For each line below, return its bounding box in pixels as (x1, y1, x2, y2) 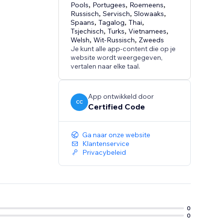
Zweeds (139, 36, 164, 45)
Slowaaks (134, 9, 164, 18)
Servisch (103, 9, 130, 18)
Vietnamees (128, 27, 167, 36)
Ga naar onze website (82, 130, 151, 140)
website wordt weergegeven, (71, 53, 163, 62)
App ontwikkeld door (88, 92, 154, 101)
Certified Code (88, 102, 145, 112)
